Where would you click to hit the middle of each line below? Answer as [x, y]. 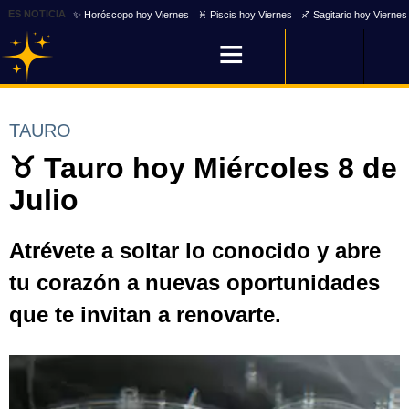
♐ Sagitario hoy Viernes [354, 14]
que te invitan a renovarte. [145, 315]
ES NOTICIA [37, 13]
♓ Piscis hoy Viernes [245, 14]
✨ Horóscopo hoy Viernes [131, 14]
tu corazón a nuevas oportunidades [194, 283]
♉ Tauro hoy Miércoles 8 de [203, 168]
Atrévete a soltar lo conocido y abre [195, 251]
